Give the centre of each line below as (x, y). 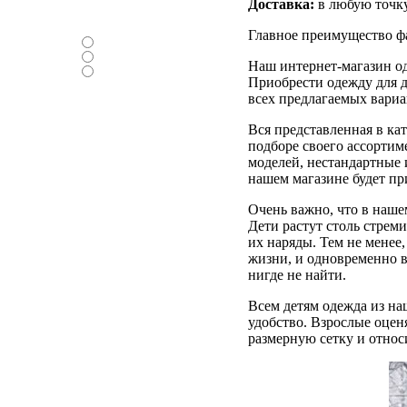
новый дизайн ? (119, 21)
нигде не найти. (297, 275)
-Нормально (128, 70)
